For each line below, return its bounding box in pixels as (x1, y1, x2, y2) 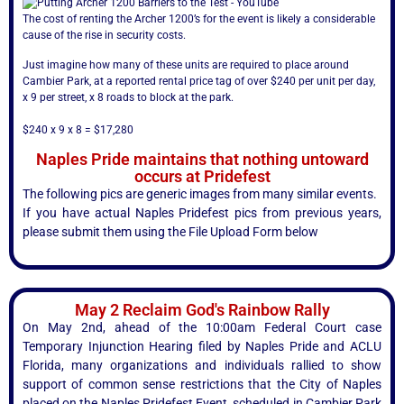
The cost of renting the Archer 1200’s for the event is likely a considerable (23, 13, 375, 26)
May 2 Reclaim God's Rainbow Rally (74, 299, 330, 319)
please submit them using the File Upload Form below (23, 225, 318, 240)
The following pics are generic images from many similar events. (23, 187, 377, 202)
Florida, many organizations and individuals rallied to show (23, 357, 381, 372)
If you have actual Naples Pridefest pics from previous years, (23, 206, 381, 221)
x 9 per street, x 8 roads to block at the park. (23, 90, 234, 104)
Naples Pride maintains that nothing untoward (35, 150, 369, 170)
